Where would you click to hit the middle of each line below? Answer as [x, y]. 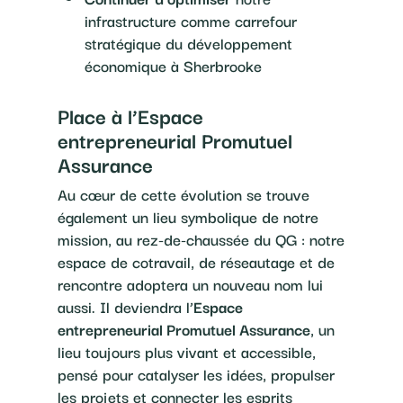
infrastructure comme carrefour [191, 21]
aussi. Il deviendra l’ [125, 307]
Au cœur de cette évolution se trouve [184, 194]
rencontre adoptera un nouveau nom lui [190, 284]
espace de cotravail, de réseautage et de [196, 262]
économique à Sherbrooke [173, 66]
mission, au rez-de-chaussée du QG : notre [201, 239]
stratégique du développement [188, 43]
